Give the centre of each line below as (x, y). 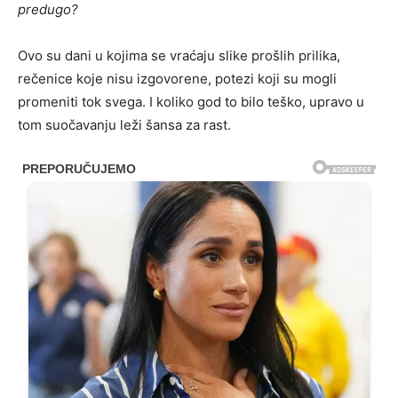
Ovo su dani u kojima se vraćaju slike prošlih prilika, (179, 56)
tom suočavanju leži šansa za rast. (124, 125)
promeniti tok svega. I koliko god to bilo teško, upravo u (191, 102)
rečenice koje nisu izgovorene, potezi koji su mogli (177, 79)
